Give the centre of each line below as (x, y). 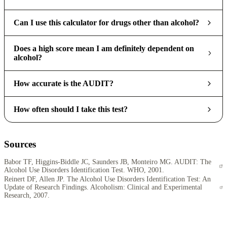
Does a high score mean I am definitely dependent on (104, 49)
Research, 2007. (27, 196)
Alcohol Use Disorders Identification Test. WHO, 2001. (84, 170)
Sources (20, 144)
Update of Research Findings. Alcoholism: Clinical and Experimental (103, 187)
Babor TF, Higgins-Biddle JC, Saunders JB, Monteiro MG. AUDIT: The (108, 162)
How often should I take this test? (70, 109)
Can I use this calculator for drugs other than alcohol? (106, 23)
